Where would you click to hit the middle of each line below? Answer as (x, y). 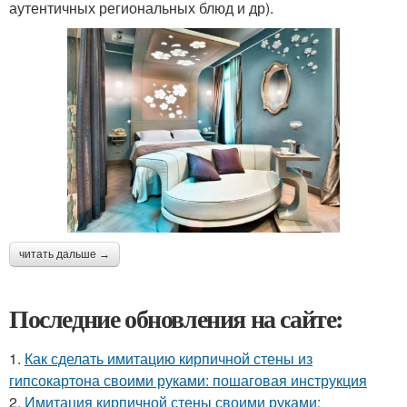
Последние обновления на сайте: (176, 319)
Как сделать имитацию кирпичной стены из (169, 359)
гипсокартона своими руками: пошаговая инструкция (188, 381)
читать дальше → (65, 255)
